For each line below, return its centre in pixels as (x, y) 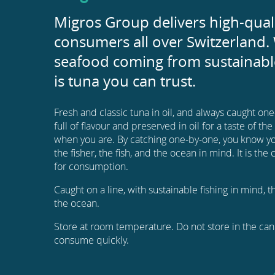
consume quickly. (91, 240)
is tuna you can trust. (125, 81)
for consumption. (91, 166)
